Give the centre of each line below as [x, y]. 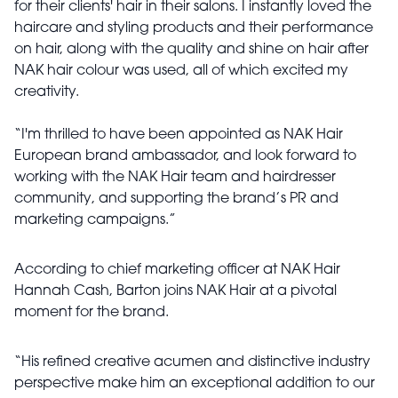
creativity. [47, 92]
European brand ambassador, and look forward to [185, 156]
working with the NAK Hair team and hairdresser [175, 178]
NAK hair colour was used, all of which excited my [181, 71]
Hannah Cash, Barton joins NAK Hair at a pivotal [175, 291]
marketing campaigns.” [95, 220]
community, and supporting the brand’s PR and [176, 199]
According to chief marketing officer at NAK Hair [177, 270]
